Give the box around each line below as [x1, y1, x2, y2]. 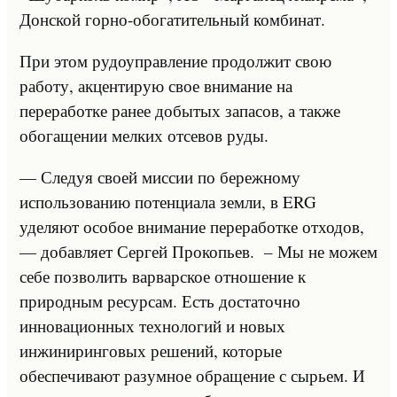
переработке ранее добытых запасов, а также [19, 98, 340, 121]
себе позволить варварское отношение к [19, 264, 306, 287]
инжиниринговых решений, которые [19, 339, 282, 362]
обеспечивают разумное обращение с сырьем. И [19, 363, 365, 386]
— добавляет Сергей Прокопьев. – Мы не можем [19, 239, 378, 262]
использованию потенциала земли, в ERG [19, 190, 316, 213]
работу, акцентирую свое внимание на [19, 74, 292, 97]
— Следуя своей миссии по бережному [19, 165, 300, 188]
